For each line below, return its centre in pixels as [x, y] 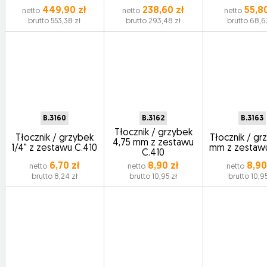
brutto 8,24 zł [54, 177]
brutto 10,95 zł [153, 177]
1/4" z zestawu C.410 [55, 148]
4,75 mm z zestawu [153, 143]
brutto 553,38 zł [55, 21]
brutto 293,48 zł [153, 21]
